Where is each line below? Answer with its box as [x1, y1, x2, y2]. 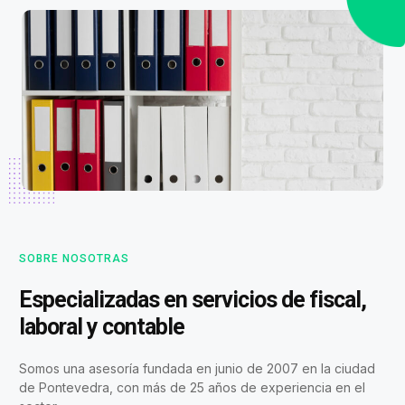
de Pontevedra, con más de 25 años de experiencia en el [19, 379, 365, 395]
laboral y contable [19, 313, 184, 340]
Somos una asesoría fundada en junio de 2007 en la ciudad [19, 360, 375, 376]
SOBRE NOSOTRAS [19, 251, 129, 265]
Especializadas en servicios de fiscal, [19, 286, 366, 313]
